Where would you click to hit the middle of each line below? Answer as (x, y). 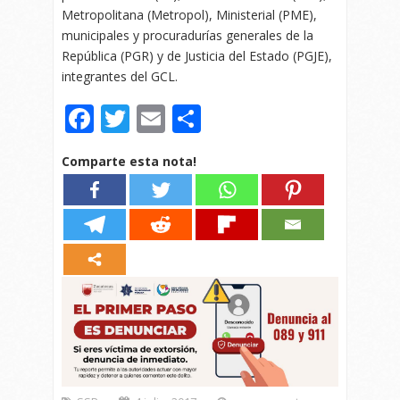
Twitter (177, 119)
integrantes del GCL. (120, 77)
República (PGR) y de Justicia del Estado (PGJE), (197, 56)
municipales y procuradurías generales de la (187, 36)
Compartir (269, 119)
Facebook (157, 119)
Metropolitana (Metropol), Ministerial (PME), (189, 15)
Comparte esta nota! (129, 162)
